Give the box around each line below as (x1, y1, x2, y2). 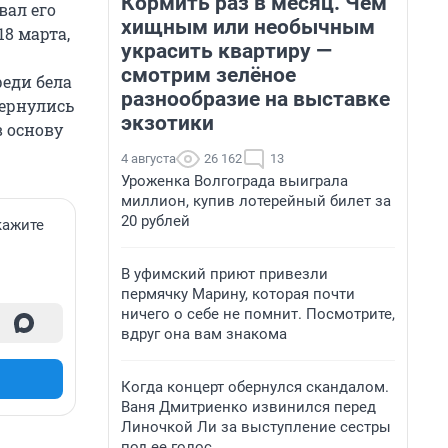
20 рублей (121, 212, 190, 230)
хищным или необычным (121, 15, 375, 39)
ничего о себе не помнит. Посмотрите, (121, 305, 395, 323)
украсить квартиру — (121, 39, 332, 63)
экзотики (121, 111, 214, 135)
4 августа (121, 151, 176, 166)
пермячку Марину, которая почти (121, 285, 355, 303)
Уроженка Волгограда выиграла (121, 172, 348, 190)
